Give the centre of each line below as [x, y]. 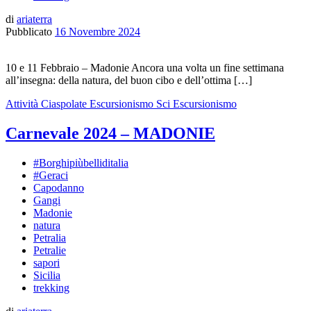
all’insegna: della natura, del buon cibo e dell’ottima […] [129, 81]
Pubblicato [30, 32]
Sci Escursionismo [196, 104]
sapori [47, 262]
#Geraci [51, 175]
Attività [22, 104]
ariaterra [34, 19]
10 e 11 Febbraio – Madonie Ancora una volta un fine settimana [145, 68]
